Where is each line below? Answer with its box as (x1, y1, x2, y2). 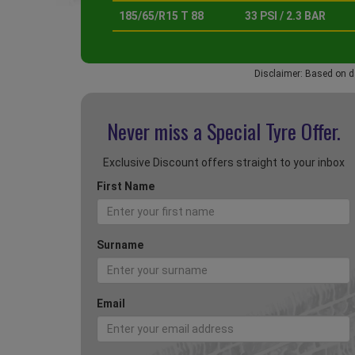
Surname (97, 239, 143, 252)
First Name (97, 180, 155, 193)
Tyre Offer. (265, 116, 341, 147)
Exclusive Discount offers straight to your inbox (102, 156, 345, 170)
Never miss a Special (106, 116, 265, 147)
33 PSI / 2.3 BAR (245, 10, 326, 23)
